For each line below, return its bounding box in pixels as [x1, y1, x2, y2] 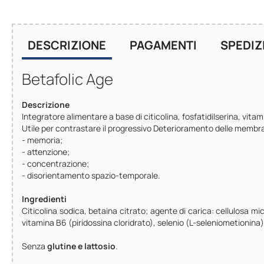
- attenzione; [22, 146, 70, 157]
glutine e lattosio [47, 240, 115, 252]
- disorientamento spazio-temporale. [22, 169, 160, 181]
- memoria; [22, 134, 62, 146]
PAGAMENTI [130, 37, 197, 53]
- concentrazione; [22, 157, 89, 169]
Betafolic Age [22, 68, 113, 90]
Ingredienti [22, 193, 67, 204]
